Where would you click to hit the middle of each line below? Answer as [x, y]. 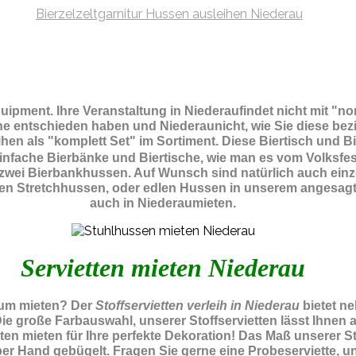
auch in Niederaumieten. [163, 203]
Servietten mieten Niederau [163, 268]
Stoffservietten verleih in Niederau [197, 305]
